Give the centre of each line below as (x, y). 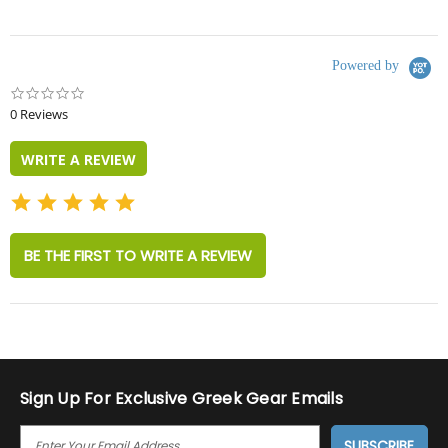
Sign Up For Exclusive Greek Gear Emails (181, 399)
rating (100, 128)
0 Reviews (39, 114)
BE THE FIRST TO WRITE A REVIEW (138, 256)
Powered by (367, 66)
